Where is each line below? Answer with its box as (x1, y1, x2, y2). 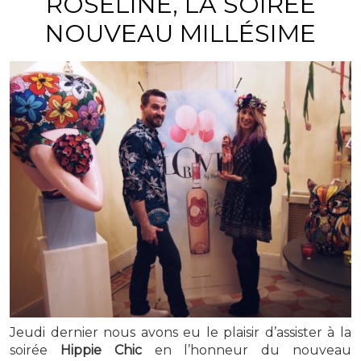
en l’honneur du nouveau (141, 342, 352, 359)
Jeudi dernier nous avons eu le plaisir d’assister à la (10, 325, 351, 341)
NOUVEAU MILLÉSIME (45, 19, 316, 49)
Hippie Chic (60, 342, 142, 359)
